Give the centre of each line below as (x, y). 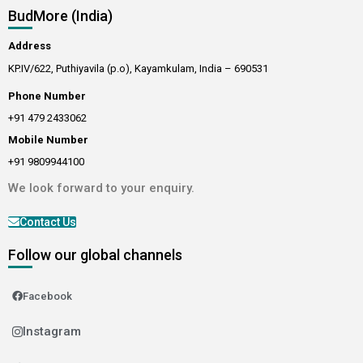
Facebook (47, 296)
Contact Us (48, 222)
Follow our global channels (95, 254)
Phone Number (47, 96)
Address (30, 45)
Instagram (52, 331)
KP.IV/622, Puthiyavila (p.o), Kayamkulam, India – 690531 (138, 68)
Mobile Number (48, 139)
